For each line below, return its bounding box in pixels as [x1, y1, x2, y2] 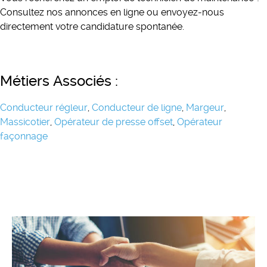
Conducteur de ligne [89, 102, 182, 113]
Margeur [186, 102, 224, 113]
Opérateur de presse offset [54, 116, 173, 128]
